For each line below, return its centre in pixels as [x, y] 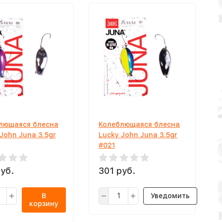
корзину [44, 203]
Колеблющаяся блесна [139, 124]
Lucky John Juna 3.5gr [138, 135]
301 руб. [117, 170]
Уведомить [170, 195]
